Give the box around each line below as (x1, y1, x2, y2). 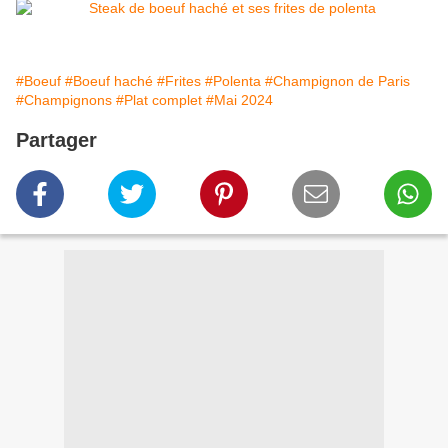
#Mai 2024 (206, 92, 273, 109)
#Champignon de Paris (265, 73, 410, 90)
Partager (16, 129, 97, 152)
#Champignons (16, 92, 112, 109)
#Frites (157, 73, 201, 90)
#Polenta (205, 73, 261, 90)
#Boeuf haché (65, 73, 153, 90)
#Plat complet (116, 92, 202, 109)
